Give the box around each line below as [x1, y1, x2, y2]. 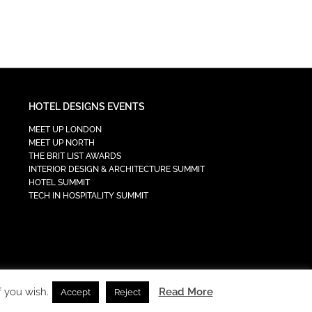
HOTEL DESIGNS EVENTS [29, 100, 146, 112]
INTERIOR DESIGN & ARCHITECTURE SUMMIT [29, 164, 205, 174]
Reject [114, 287, 141, 297]
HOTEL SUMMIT [29, 177, 91, 187]
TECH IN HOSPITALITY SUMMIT [29, 190, 149, 201]
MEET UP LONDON [29, 124, 102, 134]
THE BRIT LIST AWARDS [29, 150, 122, 161]
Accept [60, 287, 91, 297]
